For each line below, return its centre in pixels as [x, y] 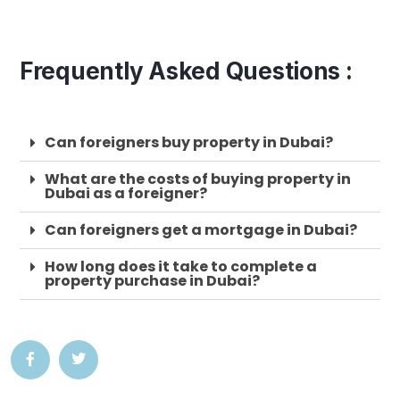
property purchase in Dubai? [152, 281]
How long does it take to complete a [181, 267]
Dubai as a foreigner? [126, 194]
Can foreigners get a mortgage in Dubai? [201, 230]
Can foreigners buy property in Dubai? [189, 143]
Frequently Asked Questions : [186, 71]
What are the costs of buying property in [198, 179]
